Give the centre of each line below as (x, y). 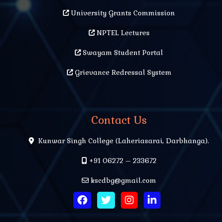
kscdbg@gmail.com (122, 180)
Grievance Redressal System (122, 72)
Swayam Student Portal (122, 52)
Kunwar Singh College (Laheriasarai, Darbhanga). (122, 140)
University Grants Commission (122, 13)
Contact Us (119, 120)
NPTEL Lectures (122, 32)
